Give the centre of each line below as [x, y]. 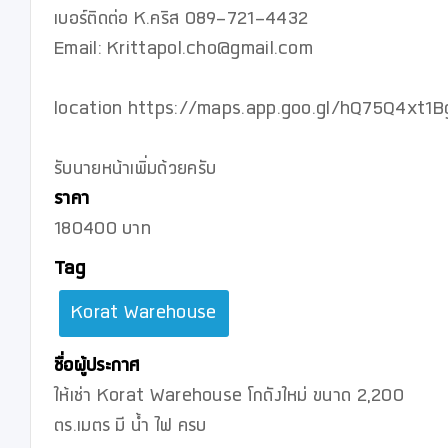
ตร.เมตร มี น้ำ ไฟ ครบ [130, 429]
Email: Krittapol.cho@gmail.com [186, 52]
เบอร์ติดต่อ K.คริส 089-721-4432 [181, 22]
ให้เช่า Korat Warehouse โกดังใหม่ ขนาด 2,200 [229, 399]
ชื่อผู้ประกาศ [97, 369]
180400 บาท [102, 232]
